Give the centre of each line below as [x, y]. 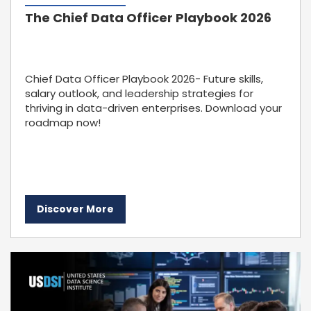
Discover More [75, 209]
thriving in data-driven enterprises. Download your [153, 108]
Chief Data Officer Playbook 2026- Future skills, [144, 79]
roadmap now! [63, 123]
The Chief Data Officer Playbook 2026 [148, 18]
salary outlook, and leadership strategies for [139, 93]
